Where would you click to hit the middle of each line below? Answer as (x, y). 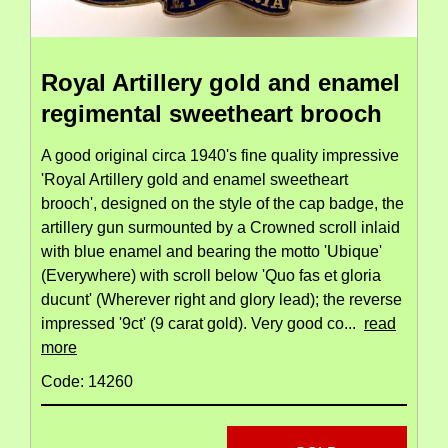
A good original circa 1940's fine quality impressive (220, 155)
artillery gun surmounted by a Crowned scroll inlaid (220, 227)
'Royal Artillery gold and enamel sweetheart (194, 179)
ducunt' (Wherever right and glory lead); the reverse (221, 299)
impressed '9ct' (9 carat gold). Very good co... (202, 323)
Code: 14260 (87, 381)
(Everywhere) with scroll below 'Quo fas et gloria (211, 275)
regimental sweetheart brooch (211, 113)
